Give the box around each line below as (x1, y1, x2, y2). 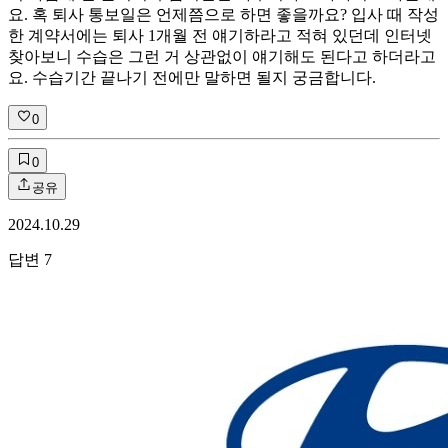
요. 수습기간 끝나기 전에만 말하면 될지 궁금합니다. (8, 68, 376, 86)
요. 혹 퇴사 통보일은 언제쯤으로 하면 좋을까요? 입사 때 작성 (8, 5, 439, 23)
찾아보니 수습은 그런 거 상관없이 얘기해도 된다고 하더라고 (8, 47, 436, 65)
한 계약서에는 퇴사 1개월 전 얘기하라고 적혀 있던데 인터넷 (8, 26, 432, 44)
